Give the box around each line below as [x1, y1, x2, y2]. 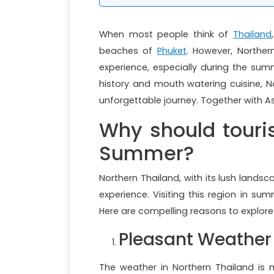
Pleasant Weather [119, 227, 272, 251]
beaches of [99, 44, 157, 57]
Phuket [157, 44, 187, 57]
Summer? [99, 139, 194, 167]
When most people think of [99, 28, 233, 40]
